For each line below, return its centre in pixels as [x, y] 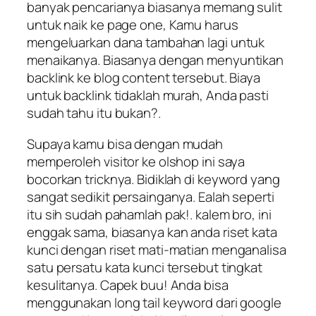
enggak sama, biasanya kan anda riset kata [152, 232]
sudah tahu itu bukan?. [94, 113]
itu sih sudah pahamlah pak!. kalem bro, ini [149, 214]
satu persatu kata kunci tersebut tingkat [145, 267]
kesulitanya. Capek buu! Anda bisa [128, 285]
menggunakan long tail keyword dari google [154, 302]
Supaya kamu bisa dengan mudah [125, 144]
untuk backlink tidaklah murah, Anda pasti [148, 96]
